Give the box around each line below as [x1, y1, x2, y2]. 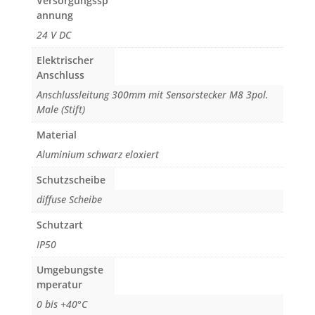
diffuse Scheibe [36, 193, 102, 207]
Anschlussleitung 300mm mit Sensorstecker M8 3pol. [36, 88, 269, 102]
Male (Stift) [36, 103, 85, 117]
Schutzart [36, 218, 83, 232]
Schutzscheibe [36, 173, 105, 187]
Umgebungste [36, 263, 103, 277]
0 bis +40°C [36, 297, 87, 311]
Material [36, 128, 77, 142]
